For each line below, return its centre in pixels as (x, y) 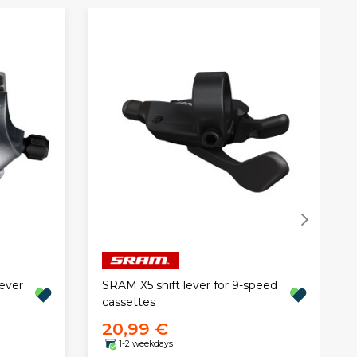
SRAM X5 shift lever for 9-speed (189, 285)
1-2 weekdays (145, 344)
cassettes (128, 302)
